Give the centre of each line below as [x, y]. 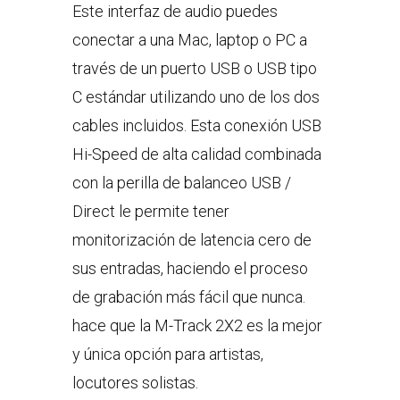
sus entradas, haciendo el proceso [190, 268]
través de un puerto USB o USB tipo [194, 68]
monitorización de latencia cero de [192, 240]
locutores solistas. [135, 383]
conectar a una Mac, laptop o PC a [189, 40]
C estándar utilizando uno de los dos [196, 97]
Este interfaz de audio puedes [175, 11]
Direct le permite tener [150, 211]
